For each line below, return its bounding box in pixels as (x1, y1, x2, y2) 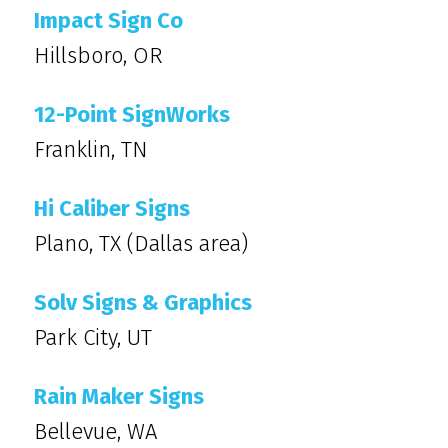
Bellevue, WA (34, 418, 157, 445)
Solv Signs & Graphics (34, 289, 252, 316)
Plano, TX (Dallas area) (34, 230, 248, 257)
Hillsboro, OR (34, 42, 163, 69)
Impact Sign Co (34, 7, 183, 34)
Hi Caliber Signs (34, 195, 190, 222)
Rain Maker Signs (34, 383, 204, 410)
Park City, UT (34, 324, 152, 351)
